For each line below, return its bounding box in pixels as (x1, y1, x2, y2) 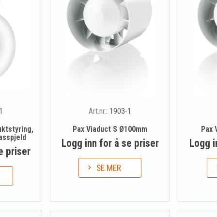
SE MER (96, 163, 122, 173)
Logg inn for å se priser (61, 137, 159, 150)
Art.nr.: (89, 107, 109, 116)
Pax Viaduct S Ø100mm (73, 124, 147, 134)
